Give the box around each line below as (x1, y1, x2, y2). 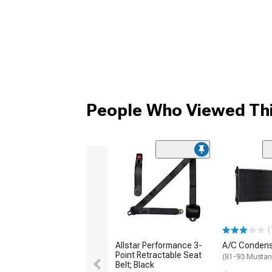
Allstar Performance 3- (115, 240, 202, 251)
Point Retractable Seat (115, 250, 202, 260)
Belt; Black (115, 260, 154, 270)
